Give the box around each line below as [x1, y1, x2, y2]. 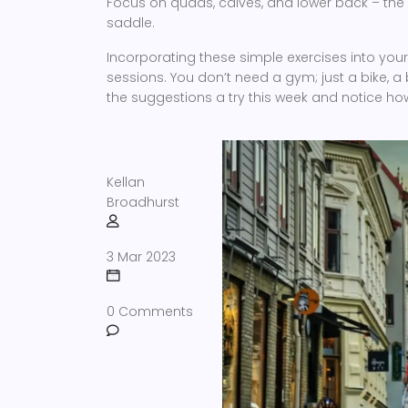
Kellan [107, 173, 145, 191]
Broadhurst [107, 193, 179, 211]
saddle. [107, 14, 155, 32]
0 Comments [107, 302, 193, 321]
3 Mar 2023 [107, 248, 176, 266]
